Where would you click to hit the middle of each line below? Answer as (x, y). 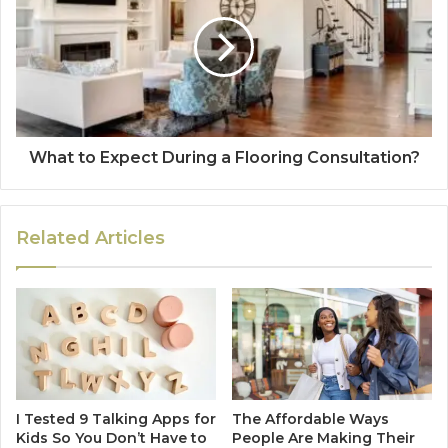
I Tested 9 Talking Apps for (116, 419)
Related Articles (90, 237)
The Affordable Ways (310, 419)
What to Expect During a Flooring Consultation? (224, 157)
